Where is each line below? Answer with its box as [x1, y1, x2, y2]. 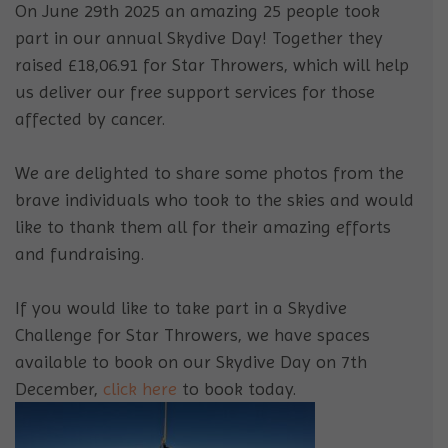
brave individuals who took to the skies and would [15, 189, 414, 211]
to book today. [177, 378, 296, 400]
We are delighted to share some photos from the [15, 162, 404, 184]
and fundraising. [15, 243, 144, 265]
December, [15, 378, 103, 400]
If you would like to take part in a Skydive [15, 297, 347, 319]
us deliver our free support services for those [15, 81, 375, 103]
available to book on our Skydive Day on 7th [15, 351, 367, 373]
